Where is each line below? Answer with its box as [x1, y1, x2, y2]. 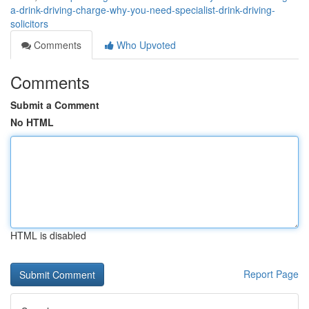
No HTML [10, 115, 54, 129]
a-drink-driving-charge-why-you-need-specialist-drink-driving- [10, 3, 275, 17]
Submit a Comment [10, 98, 99, 112]
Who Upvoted [114, 38, 176, 52]
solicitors [10, 17, 48, 30]
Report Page [243, 267, 299, 281]
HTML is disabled [10, 228, 86, 242]
